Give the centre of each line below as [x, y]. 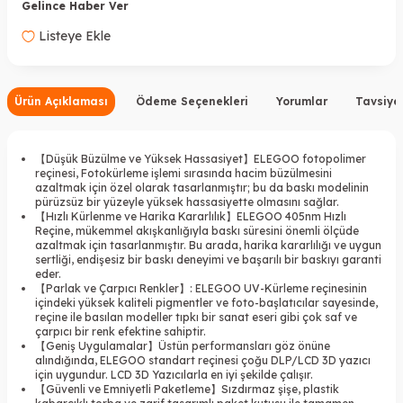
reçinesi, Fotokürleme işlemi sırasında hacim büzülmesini [184, 174]
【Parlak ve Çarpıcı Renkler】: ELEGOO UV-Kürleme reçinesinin [201, 289]
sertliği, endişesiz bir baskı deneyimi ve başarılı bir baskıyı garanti [208, 260]
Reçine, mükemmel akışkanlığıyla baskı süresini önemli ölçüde [197, 231]
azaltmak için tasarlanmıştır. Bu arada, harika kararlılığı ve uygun [208, 246]
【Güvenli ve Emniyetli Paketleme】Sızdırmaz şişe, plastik [187, 390]
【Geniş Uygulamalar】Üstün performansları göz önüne [183, 346]
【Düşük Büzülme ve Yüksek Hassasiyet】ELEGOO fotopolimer [201, 159]
